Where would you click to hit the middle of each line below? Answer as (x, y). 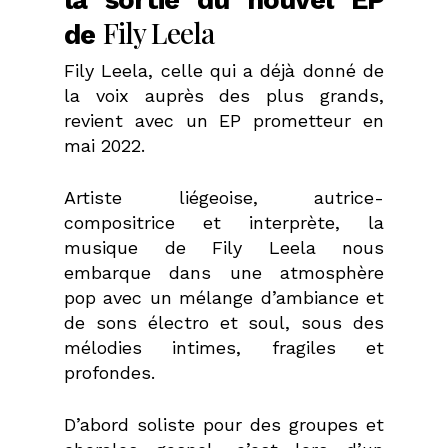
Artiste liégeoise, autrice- (224, 197)
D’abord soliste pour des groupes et (224, 424)
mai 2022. (104, 145)
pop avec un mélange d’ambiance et (224, 297)
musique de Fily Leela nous (224, 247)
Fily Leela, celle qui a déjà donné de (224, 70)
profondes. (109, 372)
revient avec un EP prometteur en (224, 120)
